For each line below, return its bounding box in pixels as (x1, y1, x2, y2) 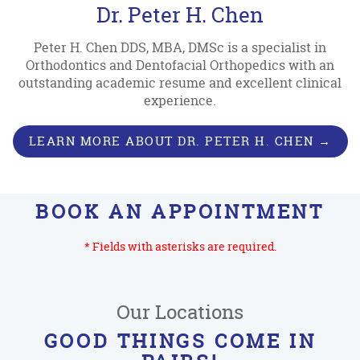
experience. (144, 91, 216, 109)
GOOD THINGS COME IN (43, 327, 317, 354)
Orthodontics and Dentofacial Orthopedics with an (26, 55, 334, 74)
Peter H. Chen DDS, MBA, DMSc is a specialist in (34, 38, 326, 56)
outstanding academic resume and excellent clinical (18, 73, 342, 92)
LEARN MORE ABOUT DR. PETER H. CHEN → (28, 132, 332, 149)
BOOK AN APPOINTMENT (35, 198, 325, 225)
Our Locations (117, 298, 243, 325)
